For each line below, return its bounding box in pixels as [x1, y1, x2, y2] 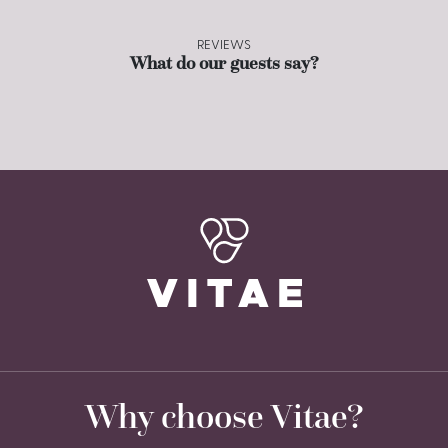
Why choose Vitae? [84, 395, 364, 438]
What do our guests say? [129, 52, 319, 75]
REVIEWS [197, 39, 251, 53]
